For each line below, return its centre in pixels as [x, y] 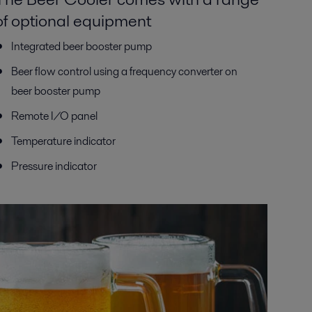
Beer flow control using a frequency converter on [124, 71]
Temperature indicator [63, 141]
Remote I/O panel [54, 116]
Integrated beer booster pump [81, 46]
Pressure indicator [54, 166]
